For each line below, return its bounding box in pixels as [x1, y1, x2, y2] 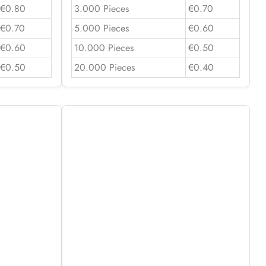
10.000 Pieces [74, 40, 134, 55]
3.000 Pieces [74, 1, 129, 15]
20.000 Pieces [74, 60, 135, 74]
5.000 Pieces [74, 21, 129, 35]
